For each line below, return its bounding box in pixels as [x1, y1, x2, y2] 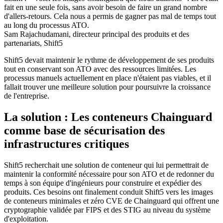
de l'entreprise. [4, 92, 49, 101]
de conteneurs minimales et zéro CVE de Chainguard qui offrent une [4, 197, 219, 206]
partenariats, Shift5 [4, 39, 63, 48]
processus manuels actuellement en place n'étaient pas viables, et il [4, 74, 211, 83]
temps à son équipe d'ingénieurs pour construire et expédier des [4, 179, 202, 188]
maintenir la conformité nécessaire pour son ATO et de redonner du [4, 170, 214, 179]
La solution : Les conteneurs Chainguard [4, 111, 212, 124]
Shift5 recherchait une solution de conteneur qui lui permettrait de [4, 161, 209, 170]
